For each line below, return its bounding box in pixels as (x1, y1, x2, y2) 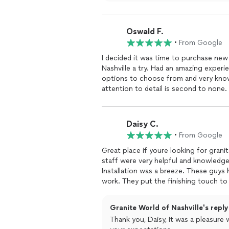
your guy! (102, 187, 133, 196)
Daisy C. (126, 119, 158, 129)
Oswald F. (126, 26, 164, 36)
